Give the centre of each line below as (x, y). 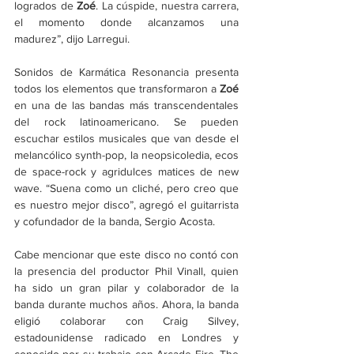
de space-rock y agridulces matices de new (126, 172)
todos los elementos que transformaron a (117, 89)
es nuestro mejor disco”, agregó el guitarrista (126, 205)
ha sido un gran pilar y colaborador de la (126, 288)
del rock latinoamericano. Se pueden (126, 122)
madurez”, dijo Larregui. (72, 39)
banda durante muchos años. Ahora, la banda (126, 305)
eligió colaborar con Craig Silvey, (126, 321)
